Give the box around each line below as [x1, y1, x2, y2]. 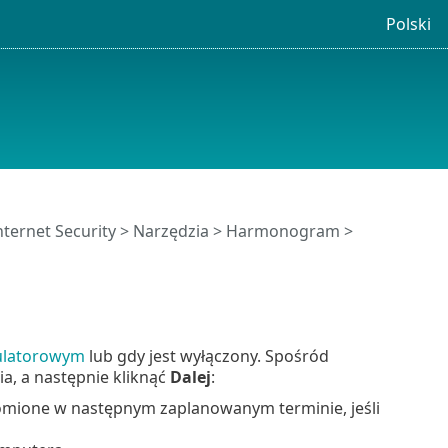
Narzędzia [132, 220, 209, 243]
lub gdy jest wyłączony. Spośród [84, 344, 329, 367]
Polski [385, 12, 431, 35]
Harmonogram [225, 220, 340, 243]
